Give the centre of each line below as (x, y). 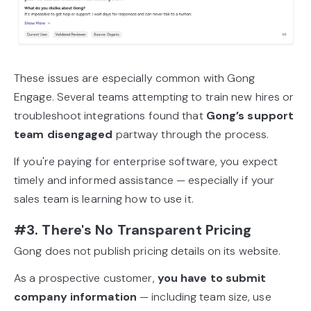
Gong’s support (250, 115)
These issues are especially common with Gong (135, 78)
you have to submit (212, 278)
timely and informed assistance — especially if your (144, 180)
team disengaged (64, 134)
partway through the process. (192, 134)
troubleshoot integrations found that (110, 115)
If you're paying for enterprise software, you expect (146, 161)
